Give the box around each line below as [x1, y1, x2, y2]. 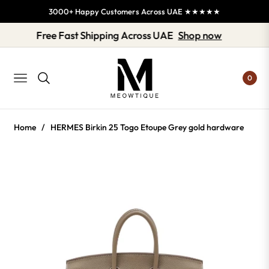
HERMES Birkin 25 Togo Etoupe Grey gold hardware [50, 122, 244, 133]
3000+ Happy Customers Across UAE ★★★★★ [49, 6, 220, 16]
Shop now [195, 29, 239, 42]
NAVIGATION [11, 76, 64, 87]
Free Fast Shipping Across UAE [53, 29, 190, 42]
